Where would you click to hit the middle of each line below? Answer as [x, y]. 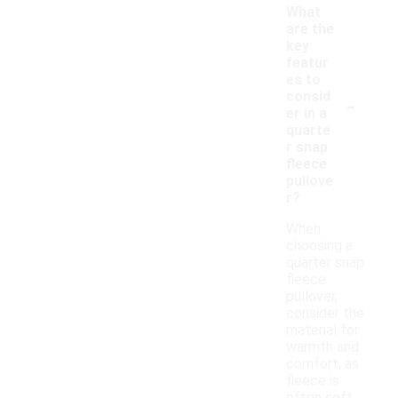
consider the [325, 314]
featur [307, 63]
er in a [306, 114]
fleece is [313, 381]
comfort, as [322, 364]
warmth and [322, 347]
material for [322, 330]
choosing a [319, 246]
